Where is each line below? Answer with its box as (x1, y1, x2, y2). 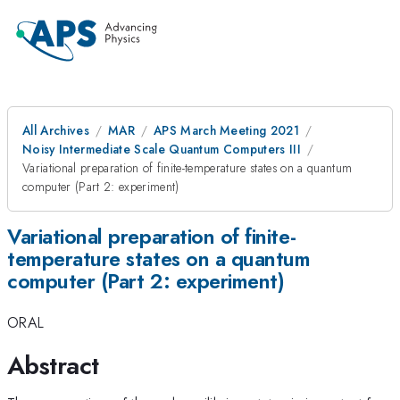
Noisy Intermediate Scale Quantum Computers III (22, 140, 302, 158)
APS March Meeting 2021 (153, 121, 300, 139)
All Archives (22, 121, 89, 139)
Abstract (7, 346, 99, 384)
